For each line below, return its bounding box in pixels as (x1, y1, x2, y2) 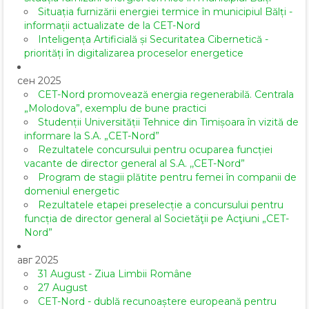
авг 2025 (17, 254, 58, 267)
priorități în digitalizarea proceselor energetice (24, 47, 243, 60)
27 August (38, 281, 88, 295)
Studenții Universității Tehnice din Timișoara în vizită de (38, 116, 299, 129)
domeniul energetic (24, 185, 119, 198)
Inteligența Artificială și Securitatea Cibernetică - (38, 33, 268, 46)
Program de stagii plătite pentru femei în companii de (38, 171, 297, 184)
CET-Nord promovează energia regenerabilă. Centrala (38, 88, 294, 101)
